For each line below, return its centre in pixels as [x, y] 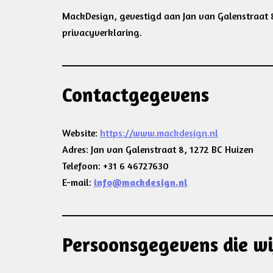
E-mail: [78, 182]
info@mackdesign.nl [140, 182]
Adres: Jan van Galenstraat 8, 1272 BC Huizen [158, 149]
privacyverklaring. [102, 32]
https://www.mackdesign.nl [159, 133]
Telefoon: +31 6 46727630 [115, 166]
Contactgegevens [136, 95]
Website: [81, 133]
